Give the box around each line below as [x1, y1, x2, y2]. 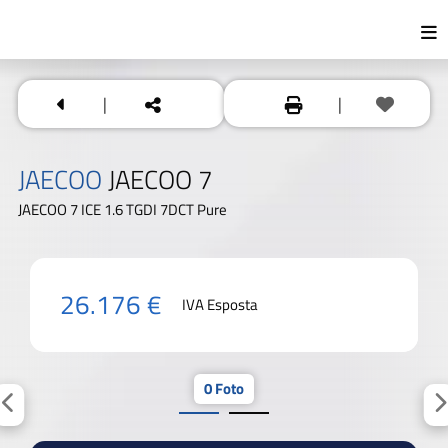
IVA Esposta [182, 292, 258, 316]
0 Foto [204, 376, 244, 400]
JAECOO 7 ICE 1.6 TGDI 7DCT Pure [18, 197, 227, 221]
